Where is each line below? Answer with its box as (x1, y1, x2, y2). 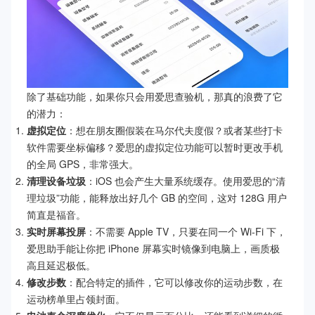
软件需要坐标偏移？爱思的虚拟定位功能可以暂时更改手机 (27, 140, 283, 155)
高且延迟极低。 (27, 258, 96, 273)
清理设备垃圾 (27, 174, 86, 188)
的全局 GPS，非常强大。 (27, 157, 139, 172)
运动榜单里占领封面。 (27, 292, 125, 307)
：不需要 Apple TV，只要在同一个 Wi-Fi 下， (86, 224, 286, 239)
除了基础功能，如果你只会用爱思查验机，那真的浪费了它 (27, 89, 283, 104)
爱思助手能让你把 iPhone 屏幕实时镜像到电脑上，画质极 (27, 241, 280, 256)
